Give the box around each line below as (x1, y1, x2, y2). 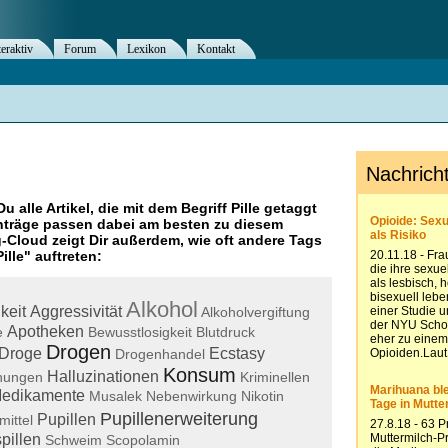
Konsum (163, 364, 236, 386)
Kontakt (197, 42, 235, 56)
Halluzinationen (47, 368, 159, 385)
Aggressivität (30, 303, 122, 320)
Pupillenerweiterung (100, 409, 258, 429)
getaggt (260, 200, 317, 217)
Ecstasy (209, 345, 265, 362)
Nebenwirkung (146, 388, 237, 404)
